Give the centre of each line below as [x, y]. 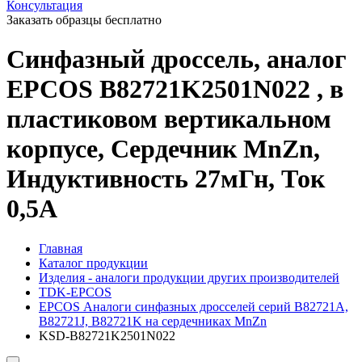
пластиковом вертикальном [169, 119]
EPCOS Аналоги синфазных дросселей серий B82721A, [194, 306]
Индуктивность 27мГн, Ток [166, 179]
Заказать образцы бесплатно [84, 20]
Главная [61, 248]
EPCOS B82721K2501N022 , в [175, 89]
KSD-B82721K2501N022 [107, 335]
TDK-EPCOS [75, 292]
